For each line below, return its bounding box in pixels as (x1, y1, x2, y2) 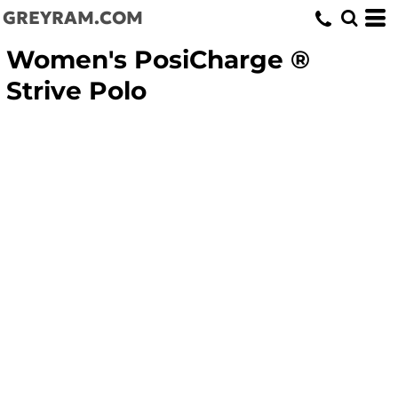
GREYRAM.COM (3, 6, 143, 29)
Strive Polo (6, 76, 147, 107)
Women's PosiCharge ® (6, 44, 311, 76)
